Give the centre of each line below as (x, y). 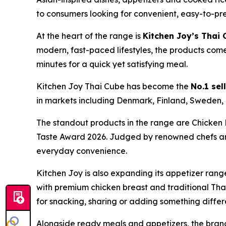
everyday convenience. (82, 151)
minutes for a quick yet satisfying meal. (112, 64)
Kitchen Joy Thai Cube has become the (114, 87)
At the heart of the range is (90, 36)
